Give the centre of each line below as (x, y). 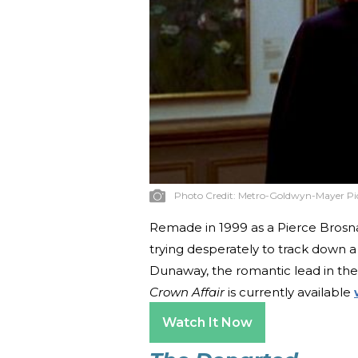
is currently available (289, 292)
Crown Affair (187, 292)
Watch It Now (207, 323)
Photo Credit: (206, 196)
